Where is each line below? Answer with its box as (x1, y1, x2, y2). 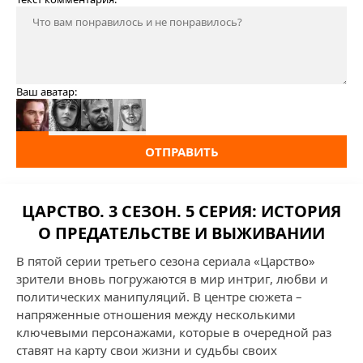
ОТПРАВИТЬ (144, 143, 219, 160)
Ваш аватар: (16, 84, 77, 99)
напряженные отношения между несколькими (16, 306, 296, 322)
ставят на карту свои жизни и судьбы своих (16, 342, 277, 358)
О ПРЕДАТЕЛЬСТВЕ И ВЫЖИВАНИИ (38, 222, 325, 244)
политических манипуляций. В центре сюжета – (16, 288, 302, 305)
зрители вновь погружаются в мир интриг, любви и (16, 271, 328, 287)
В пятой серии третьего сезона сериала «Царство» (16, 253, 315, 269)
